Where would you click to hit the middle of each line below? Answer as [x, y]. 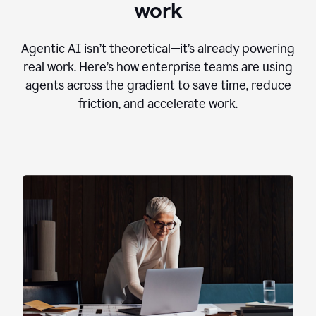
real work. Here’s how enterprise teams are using [158, 67]
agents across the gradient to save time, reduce [158, 86]
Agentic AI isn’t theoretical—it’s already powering [158, 49]
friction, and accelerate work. [158, 104]
